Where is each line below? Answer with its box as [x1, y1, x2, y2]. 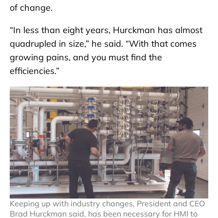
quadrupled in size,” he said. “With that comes [10, 37, 197, 49]
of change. [10, 1, 53, 13]
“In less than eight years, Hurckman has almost [10, 24, 202, 36]
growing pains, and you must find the [10, 51, 162, 63]
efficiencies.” [10, 65, 59, 76]
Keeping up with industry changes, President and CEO [10, 198, 205, 208]
